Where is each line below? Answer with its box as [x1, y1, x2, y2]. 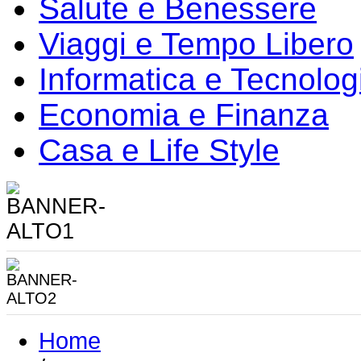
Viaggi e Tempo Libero [39, 27, 354, 62]
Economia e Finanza [39, 98, 329, 133]
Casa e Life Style [39, 133, 280, 168]
